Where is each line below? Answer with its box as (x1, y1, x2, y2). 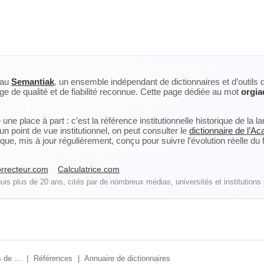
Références (34, 254, 72, 263)
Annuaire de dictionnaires (84, 254, 170, 263)
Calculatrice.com (58, 164, 120, 174)
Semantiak (11, 77, 54, 87)
